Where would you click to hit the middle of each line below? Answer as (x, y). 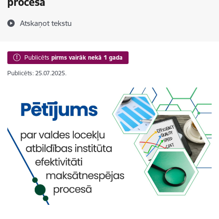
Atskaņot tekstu (46, 23)
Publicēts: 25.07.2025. (37, 73)
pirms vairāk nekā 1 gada (87, 57)
